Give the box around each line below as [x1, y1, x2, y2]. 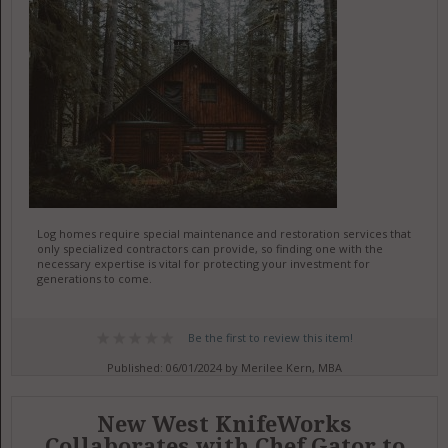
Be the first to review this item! [187, 330, 353, 345]
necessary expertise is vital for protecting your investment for [36, 256, 370, 271]
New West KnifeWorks [97, 412, 353, 437]
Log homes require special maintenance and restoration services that [36, 226, 411, 241]
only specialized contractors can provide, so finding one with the [36, 241, 383, 256]
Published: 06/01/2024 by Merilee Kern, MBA [107, 360, 343, 375]
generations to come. [36, 271, 152, 286]
